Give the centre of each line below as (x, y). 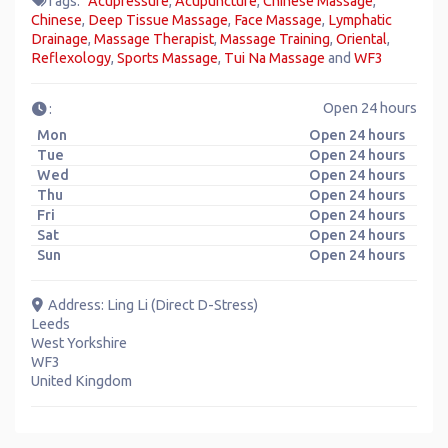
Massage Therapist (154, 39)
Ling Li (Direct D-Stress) (183, 305)
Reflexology (71, 58)
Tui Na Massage (274, 58)
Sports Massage (167, 58)
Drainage (59, 39)
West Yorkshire (79, 343)
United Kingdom (81, 381)
